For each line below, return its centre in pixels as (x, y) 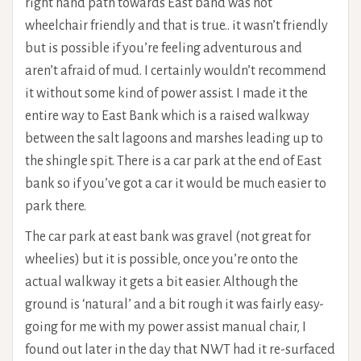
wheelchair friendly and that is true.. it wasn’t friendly (176, 25)
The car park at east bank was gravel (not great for (168, 237)
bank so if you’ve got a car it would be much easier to (176, 183)
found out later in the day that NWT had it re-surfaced (180, 349)
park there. (56, 206)
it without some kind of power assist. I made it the (166, 93)
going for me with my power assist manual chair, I (166, 327)
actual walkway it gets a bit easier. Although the (162, 282)
